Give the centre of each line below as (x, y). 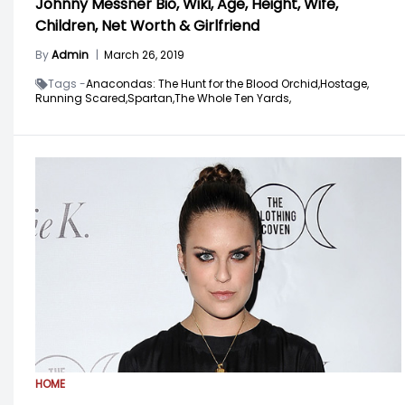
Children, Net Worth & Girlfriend (147, 26)
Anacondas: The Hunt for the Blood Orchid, (203, 84)
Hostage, (344, 84)
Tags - (67, 84)
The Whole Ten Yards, (233, 99)
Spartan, (151, 99)
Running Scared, (81, 99)
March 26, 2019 (144, 55)
